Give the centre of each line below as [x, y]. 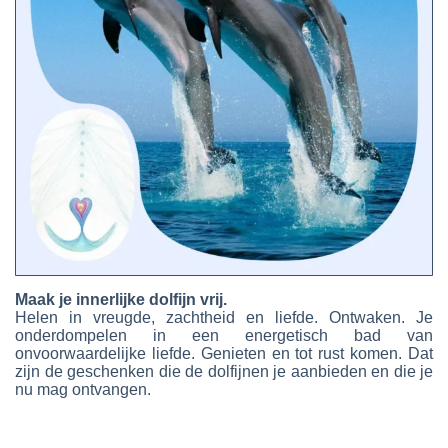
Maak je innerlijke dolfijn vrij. [121, 299]
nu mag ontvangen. [83, 389]
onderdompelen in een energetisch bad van [224, 335]
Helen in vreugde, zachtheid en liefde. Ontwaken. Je [224, 317]
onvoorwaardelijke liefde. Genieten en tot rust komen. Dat [224, 353]
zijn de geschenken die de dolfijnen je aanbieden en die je [224, 371]
